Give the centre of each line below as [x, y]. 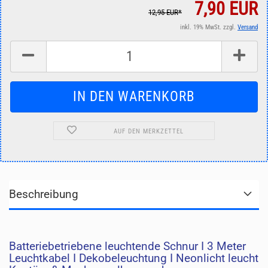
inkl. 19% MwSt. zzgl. [209, 27]
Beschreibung [44, 194]
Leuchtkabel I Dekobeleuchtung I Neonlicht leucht [134, 258]
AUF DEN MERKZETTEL [149, 131]
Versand [248, 27]
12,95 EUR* [165, 12]
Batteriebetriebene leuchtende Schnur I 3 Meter [127, 246]
